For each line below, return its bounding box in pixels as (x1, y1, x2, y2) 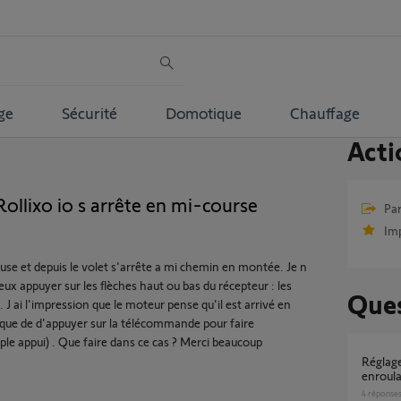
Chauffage (289, 102, 360, 123)
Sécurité (61, 102, 117, 123)
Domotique (165, 102, 242, 123)
